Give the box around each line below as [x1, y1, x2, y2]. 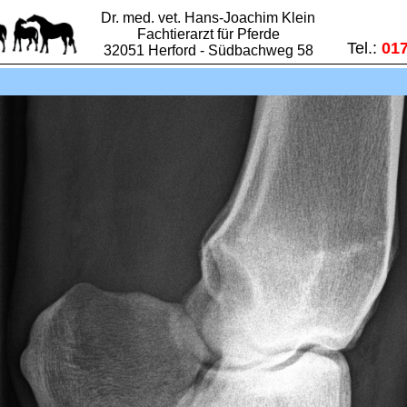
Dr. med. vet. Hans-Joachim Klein [101, 10, 315, 25]
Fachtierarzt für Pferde [136, 26, 280, 42]
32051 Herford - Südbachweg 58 [103, 43, 313, 58]
